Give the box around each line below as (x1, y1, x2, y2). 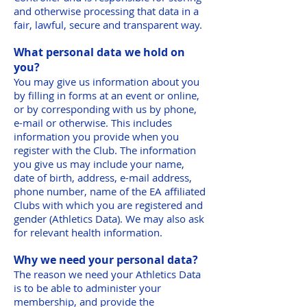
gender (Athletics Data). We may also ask (14, 212, 204, 225)
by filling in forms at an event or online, (14, 88, 199, 102)
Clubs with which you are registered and (14, 198, 203, 212)
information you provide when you (14, 130, 179, 143)
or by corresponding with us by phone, (14, 102, 197, 116)
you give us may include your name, (14, 157, 184, 171)
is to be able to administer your (14, 281, 161, 295)
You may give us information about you (14, 75, 199, 88)
